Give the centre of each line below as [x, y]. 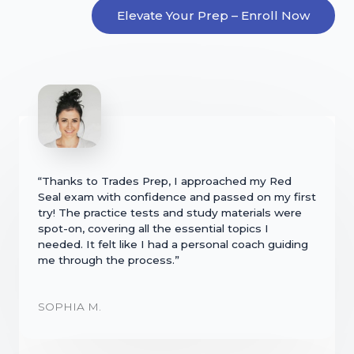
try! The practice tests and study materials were [170, 212]
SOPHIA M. [70, 307]
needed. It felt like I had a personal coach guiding [173, 244]
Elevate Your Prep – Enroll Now [213, 15]
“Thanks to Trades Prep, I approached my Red [165, 181]
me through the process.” [109, 260]
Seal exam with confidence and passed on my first [177, 196]
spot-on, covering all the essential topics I [153, 228]
